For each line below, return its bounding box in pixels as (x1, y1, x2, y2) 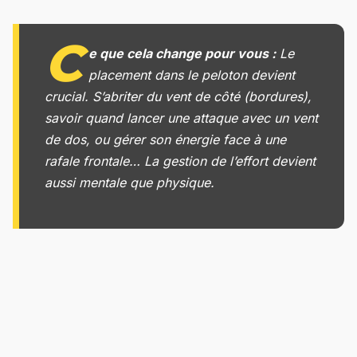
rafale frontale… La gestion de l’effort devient (45, 153, 316, 170)
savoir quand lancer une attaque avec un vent (45, 110, 318, 127)
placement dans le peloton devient (88, 67, 295, 84)
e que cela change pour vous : (88, 45, 276, 62)
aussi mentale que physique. (45, 175, 214, 191)
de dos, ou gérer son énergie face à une (45, 131, 286, 148)
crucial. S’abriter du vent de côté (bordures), (45, 88, 312, 105)
